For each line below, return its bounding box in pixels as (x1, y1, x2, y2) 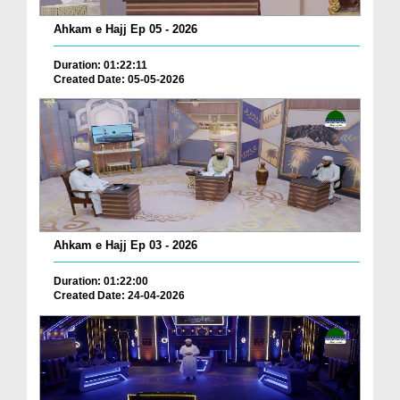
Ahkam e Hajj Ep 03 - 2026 (54, 238, 197, 253)
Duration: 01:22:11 (54, 58, 147, 71)
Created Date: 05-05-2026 (54, 72, 185, 86)
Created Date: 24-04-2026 (54, 289, 185, 303)
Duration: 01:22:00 (54, 275, 148, 288)
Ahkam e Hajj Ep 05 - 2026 (54, 21, 197, 36)
